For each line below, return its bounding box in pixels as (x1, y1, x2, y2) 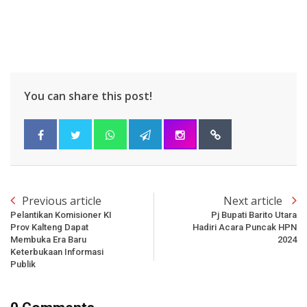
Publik (10, 258, 36, 269)
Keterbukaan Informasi (10, 246, 103, 257)
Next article (223, 193, 285, 208)
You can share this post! (24, 88, 152, 103)
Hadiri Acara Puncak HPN (193, 221, 297, 232)
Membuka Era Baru (10, 234, 86, 245)
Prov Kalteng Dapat (10, 221, 88, 232)
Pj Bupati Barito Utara (211, 209, 297, 220)
